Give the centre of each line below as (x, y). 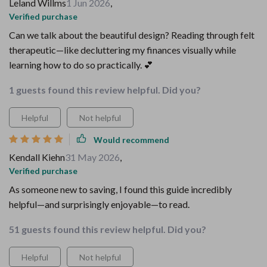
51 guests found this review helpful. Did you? (108, 229)
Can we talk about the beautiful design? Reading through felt (132, 35)
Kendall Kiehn (37, 157)
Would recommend (131, 139)
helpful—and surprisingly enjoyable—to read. (99, 204)
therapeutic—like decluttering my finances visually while (122, 50)
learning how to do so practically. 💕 (81, 65)
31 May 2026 (92, 157)
